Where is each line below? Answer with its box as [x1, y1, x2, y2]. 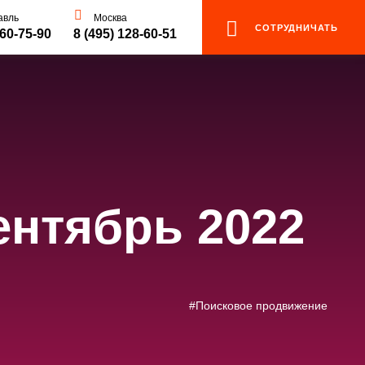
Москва [94, 12, 127, 24]
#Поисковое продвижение [189, 299, 328, 312]
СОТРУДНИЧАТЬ [255, 23, 338, 33]
